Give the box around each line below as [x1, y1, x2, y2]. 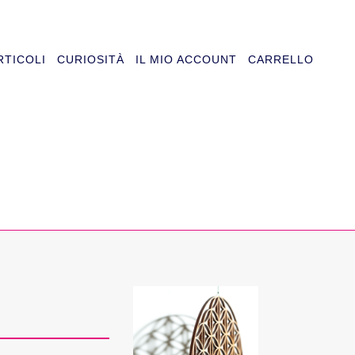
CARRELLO [248, 53, 314, 66]
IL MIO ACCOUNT [136, 53, 237, 66]
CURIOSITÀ [57, 53, 124, 66]
